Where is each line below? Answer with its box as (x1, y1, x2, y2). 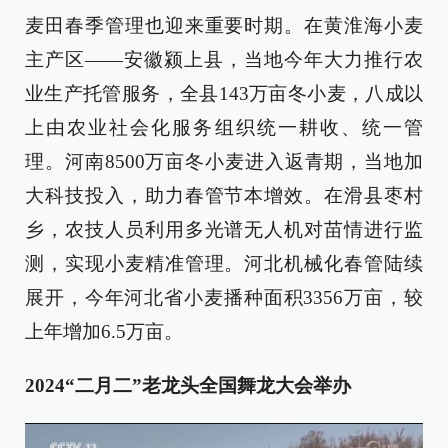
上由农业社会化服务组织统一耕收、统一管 (25, 116, 423, 138)
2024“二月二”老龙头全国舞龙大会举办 (25, 374, 351, 396)
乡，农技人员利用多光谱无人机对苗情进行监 (25, 218, 423, 240)
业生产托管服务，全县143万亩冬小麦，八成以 (25, 82, 423, 104)
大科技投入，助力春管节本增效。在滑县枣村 (25, 184, 423, 206)
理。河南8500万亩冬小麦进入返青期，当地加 (25, 150, 423, 172)
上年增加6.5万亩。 (25, 320, 183, 342)
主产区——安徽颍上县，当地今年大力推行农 (25, 48, 423, 70)
